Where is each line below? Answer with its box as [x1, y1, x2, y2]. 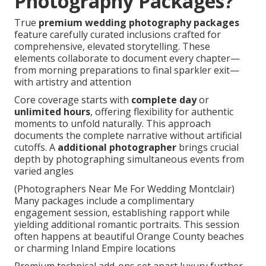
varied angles [14, 164, 74, 178]
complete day [131, 93, 197, 107]
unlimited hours [14, 105, 90, 119]
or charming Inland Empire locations [14, 242, 176, 255]
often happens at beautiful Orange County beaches [14, 230, 244, 243]
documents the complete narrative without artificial [14, 129, 242, 142]
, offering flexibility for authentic [90, 105, 233, 119]
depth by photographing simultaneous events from [14, 153, 244, 166]
